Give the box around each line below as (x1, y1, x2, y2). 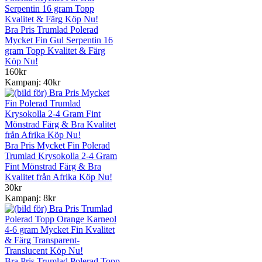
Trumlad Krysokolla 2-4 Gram (5, 150, 117, 161)
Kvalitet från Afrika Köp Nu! (5, 171, 112, 182)
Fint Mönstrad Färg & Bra (5, 161, 101, 171)
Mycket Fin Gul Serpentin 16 (5, 35, 113, 45)
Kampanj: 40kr (5, 77, 60, 87)
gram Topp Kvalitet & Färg (5, 45, 105, 56)
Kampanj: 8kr (5, 192, 56, 203)
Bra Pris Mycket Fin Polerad (5, 140, 110, 150)
